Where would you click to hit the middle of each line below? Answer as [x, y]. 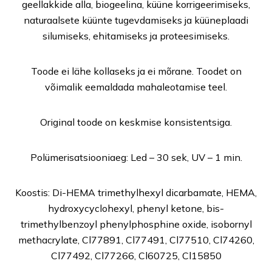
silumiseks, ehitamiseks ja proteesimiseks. [136, 36]
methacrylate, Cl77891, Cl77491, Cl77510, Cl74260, [136, 240]
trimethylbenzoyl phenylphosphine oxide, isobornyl [136, 224]
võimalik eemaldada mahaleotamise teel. [136, 87]
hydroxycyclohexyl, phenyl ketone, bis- [136, 208]
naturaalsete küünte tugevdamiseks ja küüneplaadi [136, 20]
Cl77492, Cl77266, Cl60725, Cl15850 [136, 256]
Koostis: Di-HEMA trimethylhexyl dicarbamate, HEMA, [136, 192]
